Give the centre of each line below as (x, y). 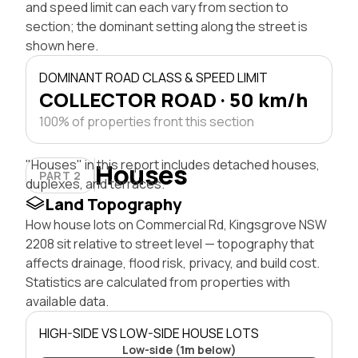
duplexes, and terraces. (95, 183)
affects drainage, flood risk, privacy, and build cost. (173, 263)
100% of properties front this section (147, 121)
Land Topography (113, 204)
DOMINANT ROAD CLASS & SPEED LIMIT (153, 77)
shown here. (62, 45)
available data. (67, 301)
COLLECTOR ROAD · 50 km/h (173, 99)
